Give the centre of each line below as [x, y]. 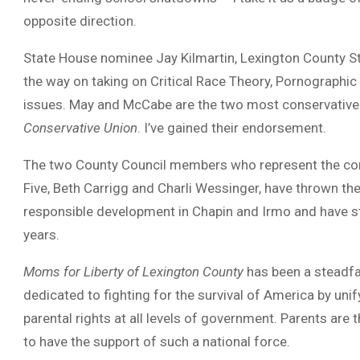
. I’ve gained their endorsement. [232, 128]
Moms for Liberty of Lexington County [133, 272]
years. [41, 235]
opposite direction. [80, 21]
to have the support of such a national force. [157, 342]
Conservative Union [80, 128]
